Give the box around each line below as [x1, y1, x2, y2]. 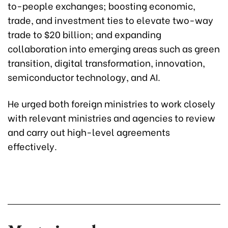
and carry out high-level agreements [8, 125, 170, 139]
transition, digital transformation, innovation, [8, 55, 205, 70]
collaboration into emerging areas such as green [8, 41, 220, 55]
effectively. [8, 139, 57, 153]
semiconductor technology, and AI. [8, 70, 160, 84]
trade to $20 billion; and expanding [8, 27, 161, 41]
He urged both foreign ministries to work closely [8, 96, 215, 110]
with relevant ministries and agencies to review [8, 110, 215, 125]
